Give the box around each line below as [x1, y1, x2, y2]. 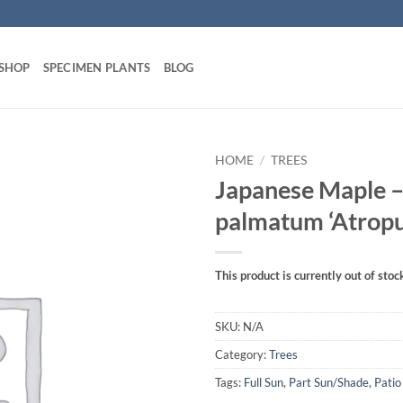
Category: [215, 347, 269, 363]
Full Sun [244, 375, 283, 390]
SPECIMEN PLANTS [42, 60, 151, 75]
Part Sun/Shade [289, 375, 369, 390]
